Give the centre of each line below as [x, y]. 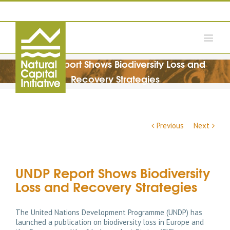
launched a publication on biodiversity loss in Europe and [110, 222]
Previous [170, 126]
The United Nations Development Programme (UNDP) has [109, 212]
